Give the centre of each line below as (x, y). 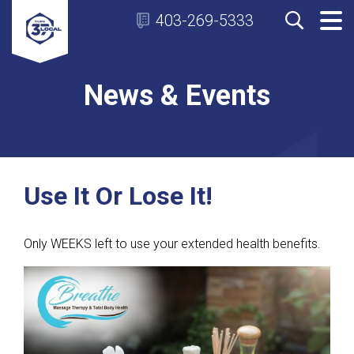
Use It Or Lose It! (118, 196)
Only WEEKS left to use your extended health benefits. (172, 244)
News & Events (177, 96)
